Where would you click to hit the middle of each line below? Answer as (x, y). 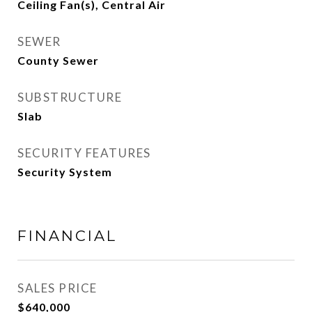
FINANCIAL (67, 236)
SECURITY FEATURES (84, 153)
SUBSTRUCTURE (70, 97)
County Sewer (58, 60)
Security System (65, 172)
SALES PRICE (57, 288)
